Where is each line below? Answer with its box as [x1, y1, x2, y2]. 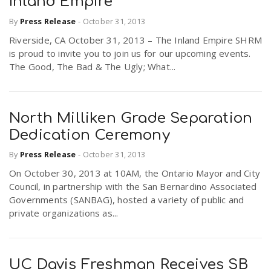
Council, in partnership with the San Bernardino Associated [9, 180, 257, 193]
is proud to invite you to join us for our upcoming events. [9, 47, 251, 59]
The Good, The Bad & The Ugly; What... [9, 60, 176, 73]
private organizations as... [9, 207, 119, 220]
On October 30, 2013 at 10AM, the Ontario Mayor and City [9, 167, 261, 180]
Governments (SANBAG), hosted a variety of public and [9, 194, 244, 206]
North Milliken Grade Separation [9, 109, 253, 126]
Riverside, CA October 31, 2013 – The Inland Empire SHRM [9, 33, 263, 46]
